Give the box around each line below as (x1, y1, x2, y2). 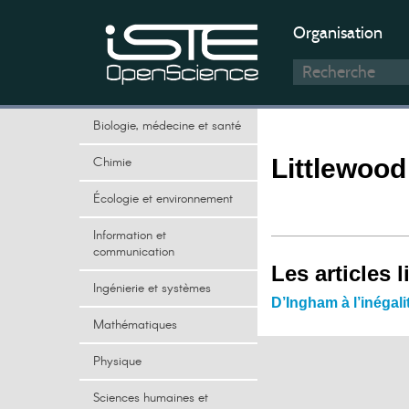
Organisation (293, 23, 383, 43)
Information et (93, 226, 166, 245)
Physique (93, 352, 142, 371)
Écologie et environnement (93, 190, 233, 208)
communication (93, 243, 174, 261)
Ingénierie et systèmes (93, 279, 211, 298)
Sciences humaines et (93, 389, 208, 407)
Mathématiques (93, 316, 177, 334)
